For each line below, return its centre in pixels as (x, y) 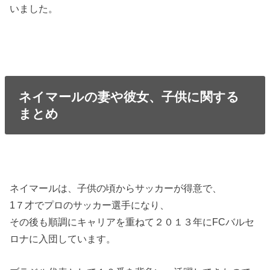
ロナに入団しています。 (63, 239)
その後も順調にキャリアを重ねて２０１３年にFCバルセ (132, 222)
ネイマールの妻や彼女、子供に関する (129, 96)
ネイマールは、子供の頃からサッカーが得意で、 (116, 188)
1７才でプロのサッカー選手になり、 (90, 205)
